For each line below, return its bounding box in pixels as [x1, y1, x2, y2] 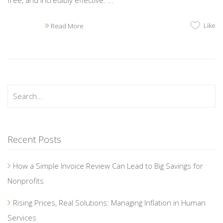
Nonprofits [7, 175, 44, 186]
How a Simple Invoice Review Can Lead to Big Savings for [13, 160, 203, 171]
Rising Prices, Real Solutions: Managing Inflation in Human [13, 197, 206, 208]
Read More [49, 21, 84, 30]
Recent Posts [7, 133, 61, 145]
